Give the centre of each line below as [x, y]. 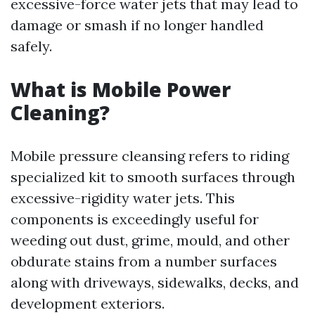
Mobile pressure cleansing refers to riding [150, 156]
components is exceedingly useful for [135, 219]
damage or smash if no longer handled [137, 25]
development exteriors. [88, 303]
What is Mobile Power [121, 89]
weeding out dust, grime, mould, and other [150, 240]
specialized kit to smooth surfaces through [153, 177]
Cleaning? [60, 112]
